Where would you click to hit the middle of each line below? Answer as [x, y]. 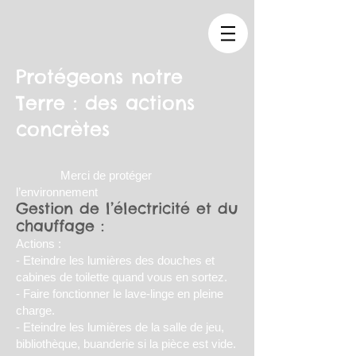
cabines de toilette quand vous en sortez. [122, 277]
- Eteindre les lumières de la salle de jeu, [120, 327]
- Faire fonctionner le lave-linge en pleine [120, 294]
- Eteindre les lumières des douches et [115, 260]
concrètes [63, 129]
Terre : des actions [105, 103]
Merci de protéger [84, 175]
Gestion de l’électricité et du [127, 208]
